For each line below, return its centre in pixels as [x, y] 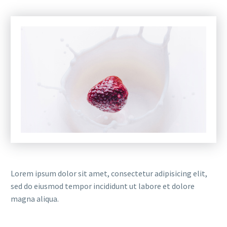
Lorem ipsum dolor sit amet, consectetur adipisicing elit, [109, 173]
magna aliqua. [35, 198]
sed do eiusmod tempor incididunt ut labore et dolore [103, 186]
